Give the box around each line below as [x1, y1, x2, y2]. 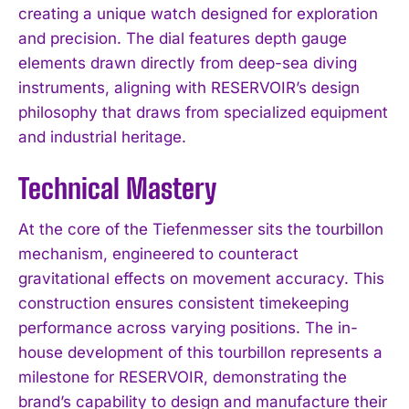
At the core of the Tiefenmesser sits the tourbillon [18, 219, 383, 238]
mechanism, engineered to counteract [18, 244, 299, 263]
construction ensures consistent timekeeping [18, 293, 349, 312]
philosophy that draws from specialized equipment [18, 102, 388, 121]
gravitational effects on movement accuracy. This [18, 268, 384, 288]
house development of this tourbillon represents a [18, 342, 383, 362]
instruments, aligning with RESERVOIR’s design [18, 78, 360, 97]
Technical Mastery [18, 171, 216, 204]
